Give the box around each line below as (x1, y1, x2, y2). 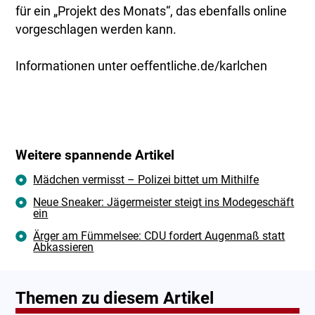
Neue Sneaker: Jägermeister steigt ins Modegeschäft (33, 195, 295, 210)
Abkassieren (33, 240, 94, 255)
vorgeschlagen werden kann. (15, 22, 177, 37)
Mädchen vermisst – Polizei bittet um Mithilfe (33, 173, 259, 187)
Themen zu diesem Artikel (15, 288, 214, 309)
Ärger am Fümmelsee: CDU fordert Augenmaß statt (33, 229, 285, 243)
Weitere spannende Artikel (15, 148, 175, 164)
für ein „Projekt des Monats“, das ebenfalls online (15, 4, 288, 19)
